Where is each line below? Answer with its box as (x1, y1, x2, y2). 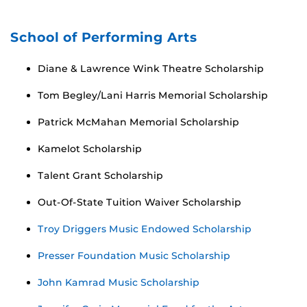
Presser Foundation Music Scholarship (38, 249, 230, 262)
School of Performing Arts (10, 28, 197, 45)
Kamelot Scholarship (38, 142, 142, 155)
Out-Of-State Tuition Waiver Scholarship (38, 195, 241, 208)
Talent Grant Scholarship (38, 169, 163, 182)
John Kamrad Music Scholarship (38, 275, 199, 288)
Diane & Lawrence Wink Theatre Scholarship (38, 62, 264, 75)
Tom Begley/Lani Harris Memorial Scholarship (38, 88, 268, 101)
